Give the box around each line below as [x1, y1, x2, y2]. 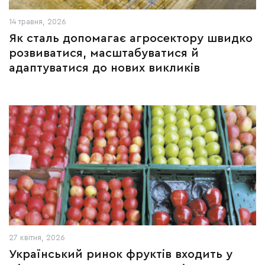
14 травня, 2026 [9, 18, 66, 25]
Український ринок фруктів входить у [9, 248, 232, 260]
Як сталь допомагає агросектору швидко [9, 33, 253, 44]
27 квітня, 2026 [9, 234, 65, 241]
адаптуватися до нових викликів [9, 62, 200, 74]
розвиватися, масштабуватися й [9, 47, 199, 59]
